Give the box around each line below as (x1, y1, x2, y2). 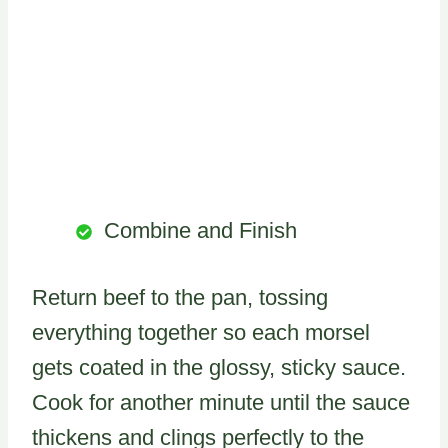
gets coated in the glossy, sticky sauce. (32, 354, 406, 380)
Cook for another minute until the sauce (32, 389, 410, 415)
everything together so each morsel (32, 319, 370, 345)
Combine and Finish (104, 217, 297, 243)
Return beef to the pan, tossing (32, 284, 328, 310)
